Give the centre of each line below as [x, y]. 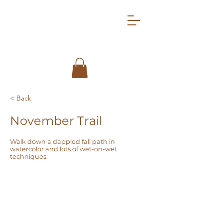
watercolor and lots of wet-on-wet [63, 149]
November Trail [56, 120]
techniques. [29, 156]
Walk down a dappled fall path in [62, 141]
